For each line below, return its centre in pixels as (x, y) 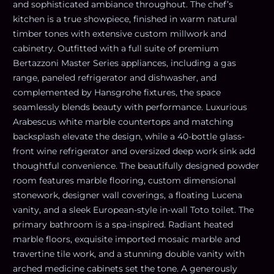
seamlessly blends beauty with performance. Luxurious (130, 107)
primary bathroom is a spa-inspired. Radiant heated (123, 224)
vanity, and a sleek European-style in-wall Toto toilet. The (133, 209)
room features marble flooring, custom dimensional (124, 180)
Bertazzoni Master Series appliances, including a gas (124, 63)
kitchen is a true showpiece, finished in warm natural (125, 19)
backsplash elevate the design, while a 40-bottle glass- (129, 136)
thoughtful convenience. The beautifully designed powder (136, 165)
